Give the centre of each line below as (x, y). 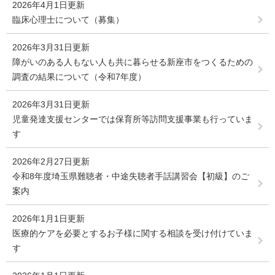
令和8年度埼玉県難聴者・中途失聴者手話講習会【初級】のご (131, 176)
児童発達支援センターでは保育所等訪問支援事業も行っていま (133, 119)
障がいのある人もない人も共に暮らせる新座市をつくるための (133, 62)
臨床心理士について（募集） (68, 20)
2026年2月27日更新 (51, 162)
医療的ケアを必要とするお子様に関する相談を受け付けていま (133, 234)
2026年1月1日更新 (48, 219)
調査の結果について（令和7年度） (79, 77)
